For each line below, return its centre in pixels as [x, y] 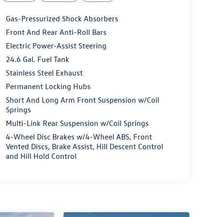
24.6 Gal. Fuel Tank [37, 59]
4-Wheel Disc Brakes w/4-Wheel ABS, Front [79, 137]
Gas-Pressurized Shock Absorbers [62, 19]
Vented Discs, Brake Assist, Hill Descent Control [84, 147]
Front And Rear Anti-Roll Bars [56, 32]
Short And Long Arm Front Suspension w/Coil [82, 100]
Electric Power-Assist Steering [56, 46]
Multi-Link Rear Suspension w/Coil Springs [77, 123]
